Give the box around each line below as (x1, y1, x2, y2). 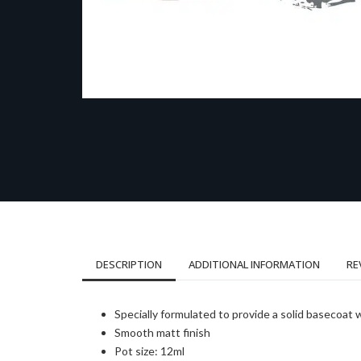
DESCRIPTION (96, 257, 162, 272)
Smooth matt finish (114, 326, 210, 340)
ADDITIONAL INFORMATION (189, 257, 320, 272)
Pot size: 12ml (114, 344, 185, 359)
